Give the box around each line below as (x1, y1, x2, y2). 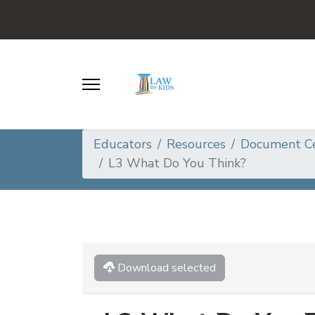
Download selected (117, 260, 216, 276)
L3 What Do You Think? (108, 155, 246, 172)
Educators (94, 136, 152, 153)
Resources (167, 136, 226, 153)
